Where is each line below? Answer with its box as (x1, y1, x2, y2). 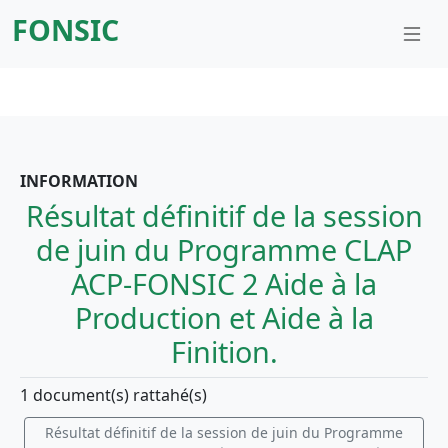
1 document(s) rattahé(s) (20, 384, 207, 406)
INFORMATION (20, 170, 138, 192)
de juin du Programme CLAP (36, 230, 412, 269)
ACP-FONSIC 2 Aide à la (71, 264, 377, 303)
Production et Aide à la (74, 298, 374, 337)
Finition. (170, 332, 278, 371)
